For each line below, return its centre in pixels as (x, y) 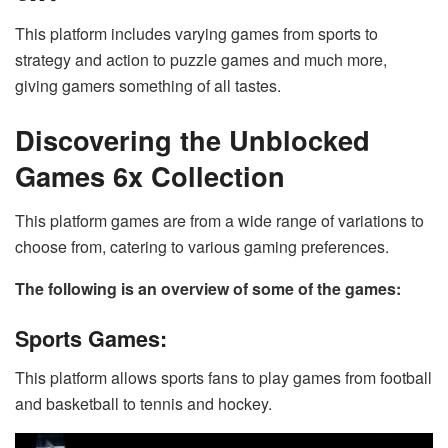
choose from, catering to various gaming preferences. (202, 246)
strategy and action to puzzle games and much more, (201, 60)
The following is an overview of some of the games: (208, 288)
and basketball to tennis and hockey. (143, 403)
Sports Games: (91, 339)
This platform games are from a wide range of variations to (219, 220)
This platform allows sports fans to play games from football (223, 377)
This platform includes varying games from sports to (196, 34)
